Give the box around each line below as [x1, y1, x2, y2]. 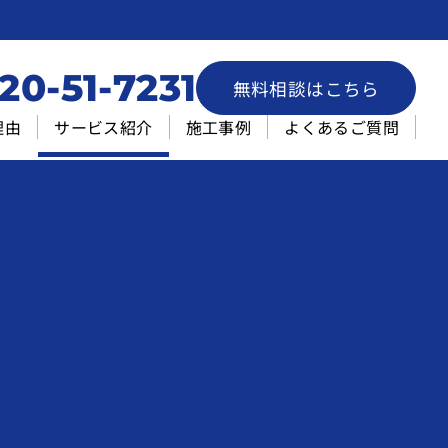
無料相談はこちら [232, 75, 380, 101]
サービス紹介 [54, 115, 153, 140]
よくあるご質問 [284, 115, 399, 140]
